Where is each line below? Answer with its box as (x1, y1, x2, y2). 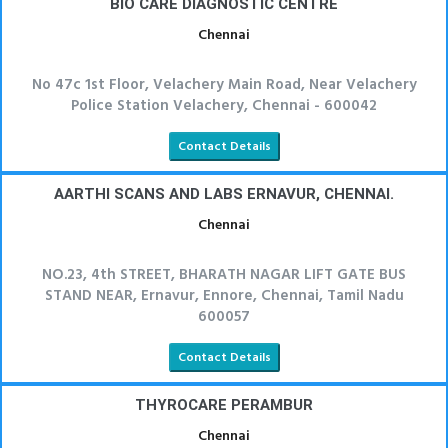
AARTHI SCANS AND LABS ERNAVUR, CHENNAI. (54, 185, 394, 203)
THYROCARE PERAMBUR (135, 396, 313, 414)
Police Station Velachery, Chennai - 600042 (71, 94, 377, 118)
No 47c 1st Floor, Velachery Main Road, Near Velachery (31, 73, 417, 97)
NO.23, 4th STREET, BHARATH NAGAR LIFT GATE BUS (42, 263, 406, 287)
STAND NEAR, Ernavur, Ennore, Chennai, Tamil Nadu (44, 284, 404, 308)
